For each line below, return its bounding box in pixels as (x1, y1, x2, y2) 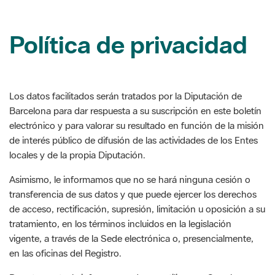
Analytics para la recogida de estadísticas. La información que (9, 241, 263, 254)
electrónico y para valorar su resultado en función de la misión (9, 74, 264, 87)
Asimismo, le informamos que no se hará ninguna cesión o (9, 128, 250, 141)
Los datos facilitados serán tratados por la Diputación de (9, 45, 242, 58)
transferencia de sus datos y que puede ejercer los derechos (9, 143, 257, 156)
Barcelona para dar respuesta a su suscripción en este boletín (9, 60, 261, 72)
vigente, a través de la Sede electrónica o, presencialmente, (9, 187, 254, 200)
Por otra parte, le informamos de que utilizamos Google (9, 227, 237, 239)
